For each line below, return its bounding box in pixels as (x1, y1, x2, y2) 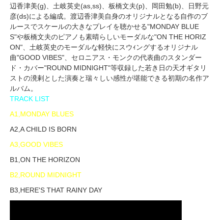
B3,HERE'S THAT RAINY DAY (10, 186, 102, 194)
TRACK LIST (10, 94, 50, 103)
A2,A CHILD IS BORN (10, 125, 77, 133)
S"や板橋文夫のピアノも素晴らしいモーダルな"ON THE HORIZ (10, 32, 206, 41)
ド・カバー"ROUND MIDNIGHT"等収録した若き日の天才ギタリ (10, 63, 207, 72)
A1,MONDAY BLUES (10, 110, 74, 118)
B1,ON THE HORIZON (10, 155, 80, 164)
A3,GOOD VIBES (10, 140, 63, 148)
